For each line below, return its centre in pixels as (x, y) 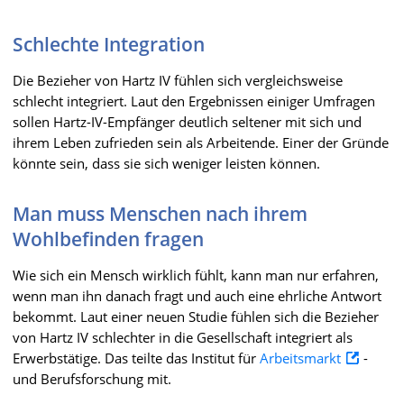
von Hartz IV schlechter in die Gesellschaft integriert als (183, 337)
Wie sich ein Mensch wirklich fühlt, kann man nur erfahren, (196, 275)
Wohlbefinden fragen (108, 239)
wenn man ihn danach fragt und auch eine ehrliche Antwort (197, 295)
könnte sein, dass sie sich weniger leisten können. (166, 163)
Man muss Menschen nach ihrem (160, 213)
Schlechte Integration (109, 44)
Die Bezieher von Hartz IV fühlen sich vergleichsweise (178, 80)
